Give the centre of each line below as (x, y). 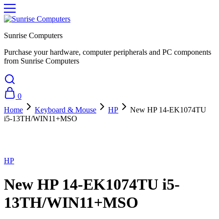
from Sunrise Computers (42, 61)
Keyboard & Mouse (66, 110)
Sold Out (18, 127)
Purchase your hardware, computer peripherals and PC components (108, 52)
